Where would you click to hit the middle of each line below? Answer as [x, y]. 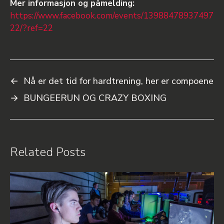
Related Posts [48, 152]
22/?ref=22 [31, 28]
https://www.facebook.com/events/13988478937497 [112, 15]
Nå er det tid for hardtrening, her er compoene [118, 81]
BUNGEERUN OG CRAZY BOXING [95, 98]
